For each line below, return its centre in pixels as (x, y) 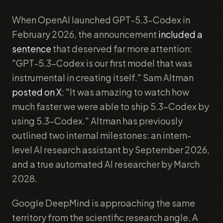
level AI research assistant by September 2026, (111, 150)
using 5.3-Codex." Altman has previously (97, 121)
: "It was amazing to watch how (125, 92)
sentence (32, 49)
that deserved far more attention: (122, 49)
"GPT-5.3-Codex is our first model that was (102, 63)
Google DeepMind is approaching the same (104, 203)
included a (180, 34)
